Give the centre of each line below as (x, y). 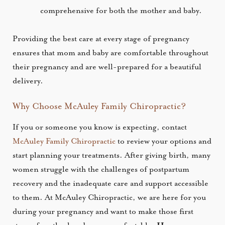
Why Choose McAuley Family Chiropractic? (99, 106)
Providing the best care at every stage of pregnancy (101, 39)
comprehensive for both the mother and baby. (122, 11)
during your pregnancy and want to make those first (103, 212)
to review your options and (164, 142)
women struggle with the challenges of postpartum (101, 170)
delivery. (30, 81)
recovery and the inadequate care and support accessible (111, 184)
